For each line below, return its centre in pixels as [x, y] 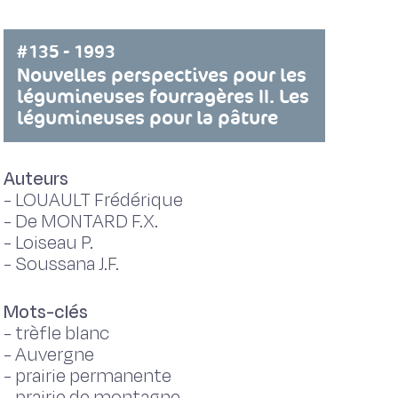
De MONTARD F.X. [86, 222]
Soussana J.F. [67, 264]
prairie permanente [93, 376]
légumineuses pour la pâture [147, 118]
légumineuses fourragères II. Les [163, 96]
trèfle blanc [62, 334]
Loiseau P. [54, 243]
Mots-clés [45, 312]
